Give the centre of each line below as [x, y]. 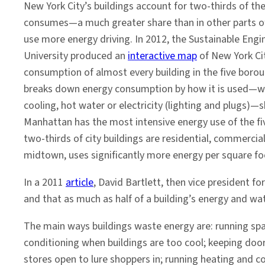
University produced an [76, 56]
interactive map [162, 56]
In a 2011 [45, 182]
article [80, 182]
